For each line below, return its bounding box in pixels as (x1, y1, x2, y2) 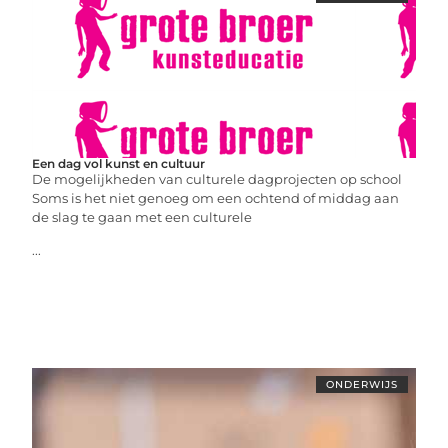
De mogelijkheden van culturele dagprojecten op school (32, 170, 403, 187)
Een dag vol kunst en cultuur (32, 155, 206, 171)
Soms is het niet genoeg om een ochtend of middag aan (32, 189, 400, 206)
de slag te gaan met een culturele (32, 208, 253, 225)
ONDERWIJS (325, 377, 398, 391)
